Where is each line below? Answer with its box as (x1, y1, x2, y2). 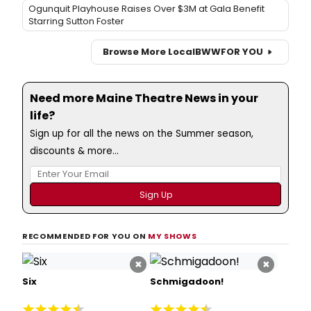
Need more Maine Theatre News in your (30, 90, 258, 106)
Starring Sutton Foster (28, 14, 124, 28)
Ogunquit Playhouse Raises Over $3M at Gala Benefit (28, 1, 264, 15)
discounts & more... (30, 144, 119, 158)
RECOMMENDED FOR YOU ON (22, 230, 149, 242)
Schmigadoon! (150, 274, 224, 288)
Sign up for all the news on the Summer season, (30, 126, 253, 140)
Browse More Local (103, 45, 195, 59)
